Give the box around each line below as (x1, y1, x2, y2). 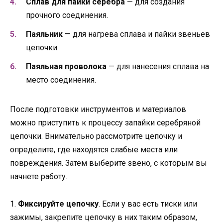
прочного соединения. (26, 10, 108, 20)
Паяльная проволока (26, 62, 107, 72)
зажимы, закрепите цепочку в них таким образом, (10, 212, 197, 222)
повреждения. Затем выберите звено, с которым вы (10, 158, 207, 168)
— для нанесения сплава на (107, 62, 209, 72)
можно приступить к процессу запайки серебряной (10, 118, 201, 128)
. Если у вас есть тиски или (99, 199, 197, 209)
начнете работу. (10, 172, 67, 182)
